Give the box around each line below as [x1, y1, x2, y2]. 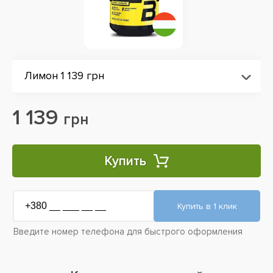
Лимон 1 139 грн [24, 69, 104, 82]
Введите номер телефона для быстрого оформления [13, 226, 243, 237]
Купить [104, 152, 146, 169]
